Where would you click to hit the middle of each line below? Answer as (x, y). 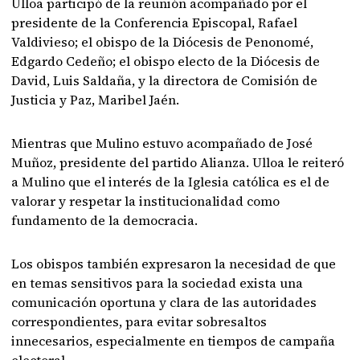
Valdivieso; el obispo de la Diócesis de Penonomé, (163, 42)
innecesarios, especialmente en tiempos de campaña (174, 341)
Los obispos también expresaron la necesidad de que (174, 264)
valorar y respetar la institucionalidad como (146, 201)
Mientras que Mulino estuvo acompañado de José (162, 143)
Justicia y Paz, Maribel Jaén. (96, 100)
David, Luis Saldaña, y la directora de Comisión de (165, 80)
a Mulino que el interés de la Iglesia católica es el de (171, 182)
